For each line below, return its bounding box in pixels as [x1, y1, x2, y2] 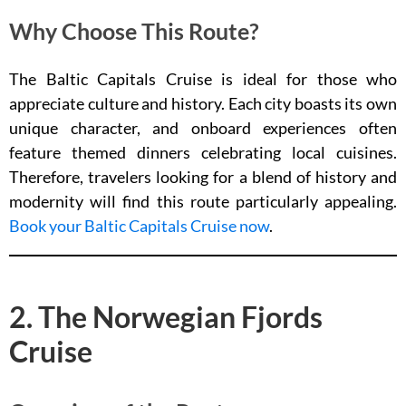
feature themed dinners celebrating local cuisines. [9, 141, 397, 162]
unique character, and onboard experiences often [9, 117, 397, 138]
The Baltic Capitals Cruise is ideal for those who [9, 68, 397, 89]
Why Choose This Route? [9, 16, 259, 44]
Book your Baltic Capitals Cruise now [9, 215, 269, 236]
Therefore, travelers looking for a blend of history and [9, 166, 397, 187]
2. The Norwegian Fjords [9, 298, 323, 334]
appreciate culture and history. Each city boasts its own [9, 92, 397, 113]
